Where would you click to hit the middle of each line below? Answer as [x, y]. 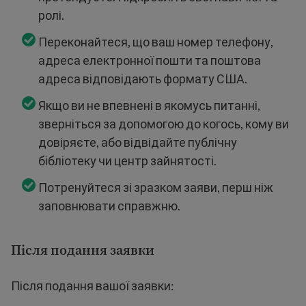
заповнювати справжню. [109, 206]
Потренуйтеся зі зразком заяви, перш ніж [156, 187]
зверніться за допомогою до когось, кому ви [164, 124]
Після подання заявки [83, 250]
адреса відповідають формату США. [143, 79]
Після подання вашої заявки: [93, 286]
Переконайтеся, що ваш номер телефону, [156, 42]
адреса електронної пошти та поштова [150, 60]
